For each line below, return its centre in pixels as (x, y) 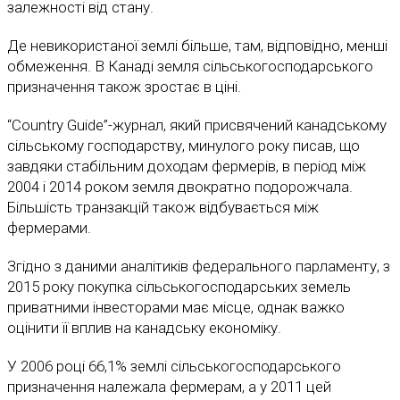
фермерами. (51, 228)
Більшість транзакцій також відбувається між (163, 208)
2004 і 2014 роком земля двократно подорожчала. (182, 187)
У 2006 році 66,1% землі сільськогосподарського (174, 367)
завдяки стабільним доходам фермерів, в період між (187, 167)
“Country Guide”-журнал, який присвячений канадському (197, 125)
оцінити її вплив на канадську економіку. (146, 328)
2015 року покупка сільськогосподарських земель (179, 287)
